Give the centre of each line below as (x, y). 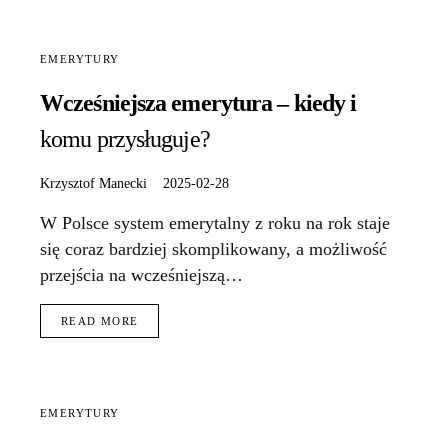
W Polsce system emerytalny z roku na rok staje (215, 223)
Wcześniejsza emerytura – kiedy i (198, 103)
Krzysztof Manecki (93, 183)
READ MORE (100, 321)
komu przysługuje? (125, 139)
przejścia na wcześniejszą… (141, 275)
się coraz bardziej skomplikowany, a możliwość (213, 249)
